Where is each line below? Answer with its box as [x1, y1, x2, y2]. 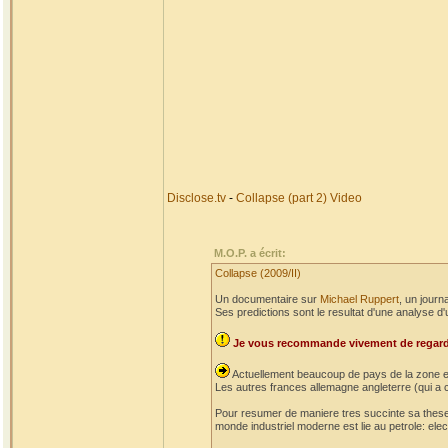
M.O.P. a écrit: [214, 247, 286, 259]
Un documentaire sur [215, 293, 320, 305]
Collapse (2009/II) [215, 267, 301, 279]
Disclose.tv [167, 191, 226, 205]
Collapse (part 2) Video [236, 191, 362, 205]
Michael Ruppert [320, 293, 399, 305]
